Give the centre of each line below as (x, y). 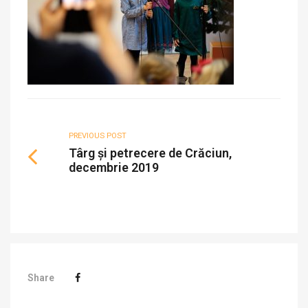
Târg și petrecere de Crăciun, (150, 153)
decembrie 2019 (114, 167)
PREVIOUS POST (98, 136)
